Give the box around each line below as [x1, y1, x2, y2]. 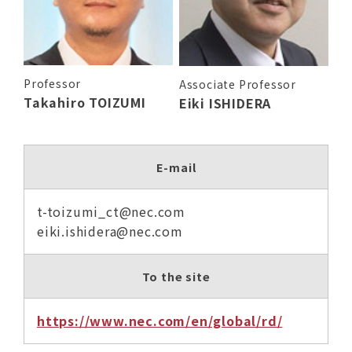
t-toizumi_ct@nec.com [36, 202, 185, 222]
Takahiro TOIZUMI [23, 93, 146, 112]
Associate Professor [178, 76, 297, 93]
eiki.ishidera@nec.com [36, 222, 183, 241]
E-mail [156, 159, 196, 176]
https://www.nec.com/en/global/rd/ [36, 311, 283, 331]
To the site [141, 268, 211, 285]
